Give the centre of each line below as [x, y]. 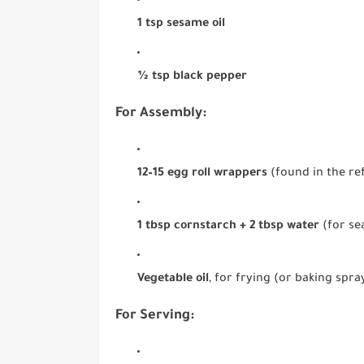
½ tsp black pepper [193, 77]
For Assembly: [161, 114]
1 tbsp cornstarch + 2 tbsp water [229, 226]
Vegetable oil [173, 279]
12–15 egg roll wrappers [203, 173]
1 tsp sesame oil [182, 24]
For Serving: [155, 316]
